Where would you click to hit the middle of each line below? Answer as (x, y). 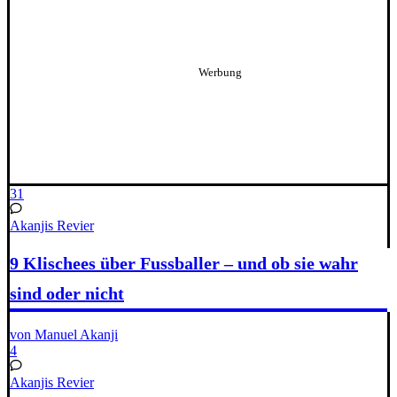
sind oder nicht (67, 294)
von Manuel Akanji (64, 335)
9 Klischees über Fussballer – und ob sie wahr (184, 264)
